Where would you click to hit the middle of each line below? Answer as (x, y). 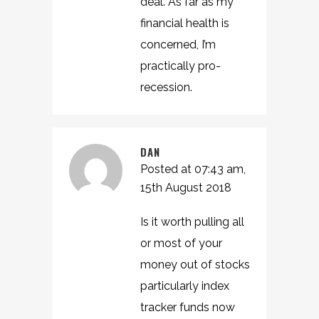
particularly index (185, 286)
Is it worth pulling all (192, 222)
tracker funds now (188, 307)
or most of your (181, 243)
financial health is (185, 23)
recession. (166, 87)
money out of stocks (195, 265)
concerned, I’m (178, 45)
